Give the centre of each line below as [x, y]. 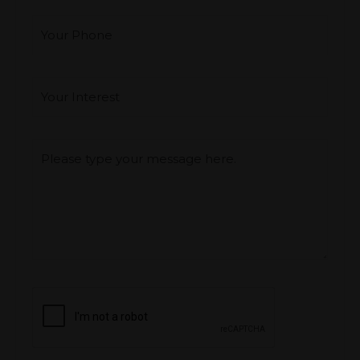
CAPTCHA [64, 276]
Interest [58, 66]
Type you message [92, 128]
